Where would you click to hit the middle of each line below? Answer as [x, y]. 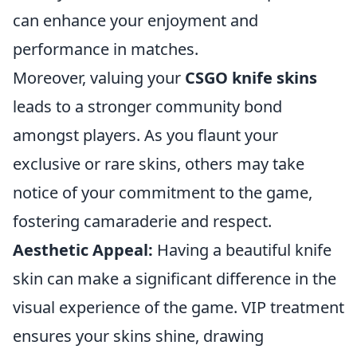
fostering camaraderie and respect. [142, 221]
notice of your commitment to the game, [163, 192]
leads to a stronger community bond [147, 106]
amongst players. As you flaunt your [145, 135]
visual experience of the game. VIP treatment [178, 307]
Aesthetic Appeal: [83, 250]
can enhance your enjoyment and [135, 20]
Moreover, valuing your [99, 78]
